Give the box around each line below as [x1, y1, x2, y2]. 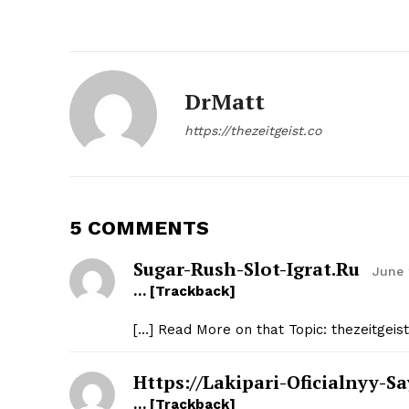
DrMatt [184, 87, 265, 117]
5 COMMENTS [69, 216, 209, 240]
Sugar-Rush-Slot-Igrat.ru [133, 257, 360, 282]
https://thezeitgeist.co [184, 123, 321, 139]
